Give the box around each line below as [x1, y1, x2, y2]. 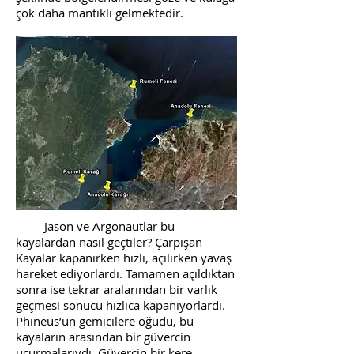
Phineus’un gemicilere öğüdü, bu [16, 313, 194, 329]
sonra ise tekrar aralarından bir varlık [16, 281, 217, 297]
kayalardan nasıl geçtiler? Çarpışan [16, 234, 202, 250]
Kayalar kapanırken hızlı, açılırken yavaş [16, 250, 232, 265]
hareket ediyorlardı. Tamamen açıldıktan [16, 265, 235, 281]
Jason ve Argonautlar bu [16, 218, 175, 234]
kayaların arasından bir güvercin [16, 329, 190, 345]
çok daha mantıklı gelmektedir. [16, 5, 183, 21]
